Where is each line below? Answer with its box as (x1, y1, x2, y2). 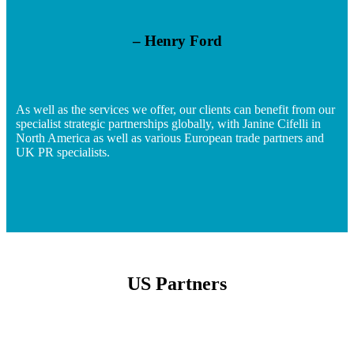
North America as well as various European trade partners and (16, 130, 324, 145)
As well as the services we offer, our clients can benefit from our (16, 102, 335, 116)
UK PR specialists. (16, 145, 110, 159)
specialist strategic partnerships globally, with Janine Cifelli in (16, 116, 321, 130)
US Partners (127, 273, 227, 294)
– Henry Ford (132, 32, 222, 50)
